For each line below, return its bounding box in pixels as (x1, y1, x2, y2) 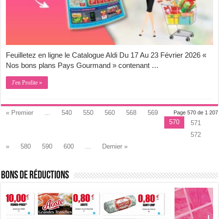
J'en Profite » (12, 79, 43, 87)
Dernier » (102, 143, 128, 151)
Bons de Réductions (1, 170, 69, 182)
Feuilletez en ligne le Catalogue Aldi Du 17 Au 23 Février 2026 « (6, 51, 207, 60)
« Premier (6, 109, 34, 117)
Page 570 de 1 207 (173, 109, 218, 116)
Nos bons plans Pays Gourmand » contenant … (6, 61, 159, 70)
